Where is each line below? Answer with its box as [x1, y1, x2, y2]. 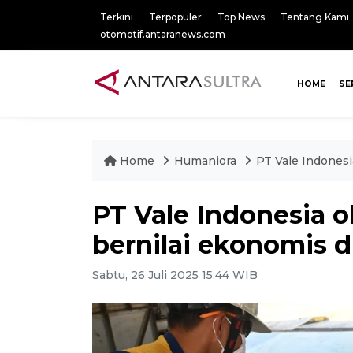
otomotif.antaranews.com [100, 28, 225, 40]
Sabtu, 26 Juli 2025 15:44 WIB [92, 268, 258, 282]
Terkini [100, 11, 133, 23]
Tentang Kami [281, 11, 349, 23]
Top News [217, 11, 265, 23]
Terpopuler [149, 11, 202, 23]
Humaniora [174, 154, 236, 168]
